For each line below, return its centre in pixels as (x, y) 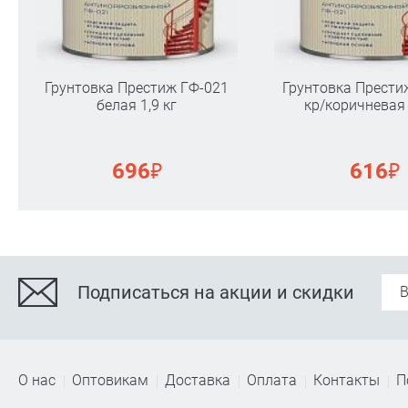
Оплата (272, 380)
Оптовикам (110, 380)
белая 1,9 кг (137, 105)
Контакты (347, 380)
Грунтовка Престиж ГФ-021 (137, 87)
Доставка (198, 380)
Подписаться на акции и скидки (216, 292)
